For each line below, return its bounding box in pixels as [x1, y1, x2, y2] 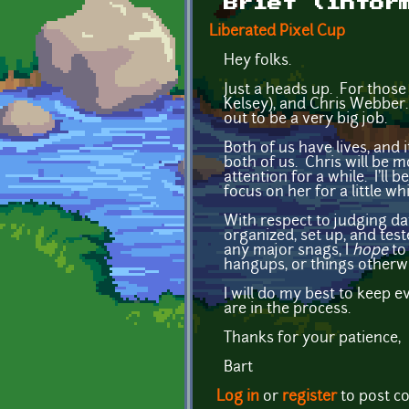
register [282, 389, 337, 404]
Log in [216, 389, 259, 404]
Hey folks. [224, 53, 291, 68]
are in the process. [224, 301, 351, 317]
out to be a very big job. [224, 111, 387, 127]
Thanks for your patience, [224, 330, 401, 346]
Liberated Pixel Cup [209, 24, 345, 39]
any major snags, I [224, 243, 352, 258]
